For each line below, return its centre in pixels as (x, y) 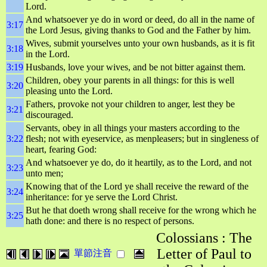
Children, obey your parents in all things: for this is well (130, 80)
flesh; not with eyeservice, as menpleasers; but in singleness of (142, 139)
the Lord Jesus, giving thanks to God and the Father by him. (138, 30)
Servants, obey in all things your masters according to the (133, 128)
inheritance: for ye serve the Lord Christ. (102, 197)
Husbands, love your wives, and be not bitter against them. (136, 67)
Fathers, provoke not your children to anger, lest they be (130, 104)
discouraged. (49, 115)
